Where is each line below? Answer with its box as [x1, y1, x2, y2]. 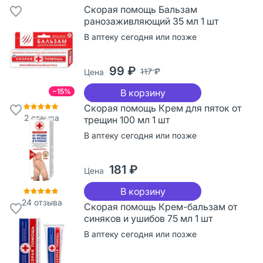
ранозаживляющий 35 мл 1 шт [84, 15, 218, 27]
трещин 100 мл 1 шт [84, 113, 170, 126]
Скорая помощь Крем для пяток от [84, 102, 241, 114]
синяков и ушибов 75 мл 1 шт [84, 212, 213, 224]
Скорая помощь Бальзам [84, 3, 197, 15]
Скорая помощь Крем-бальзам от [84, 200, 237, 213]
